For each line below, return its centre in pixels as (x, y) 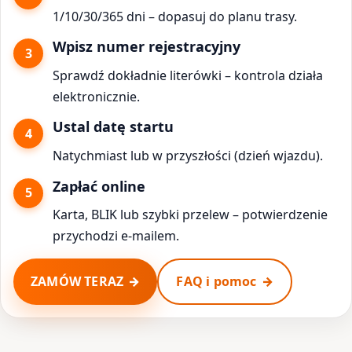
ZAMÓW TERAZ (77, 281)
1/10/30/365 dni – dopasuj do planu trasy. (175, 16)
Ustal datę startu (113, 127)
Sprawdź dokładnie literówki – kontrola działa (188, 75)
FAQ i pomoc (216, 281)
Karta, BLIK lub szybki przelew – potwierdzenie (190, 215)
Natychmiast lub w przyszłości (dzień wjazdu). (188, 156)
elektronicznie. (96, 96)
